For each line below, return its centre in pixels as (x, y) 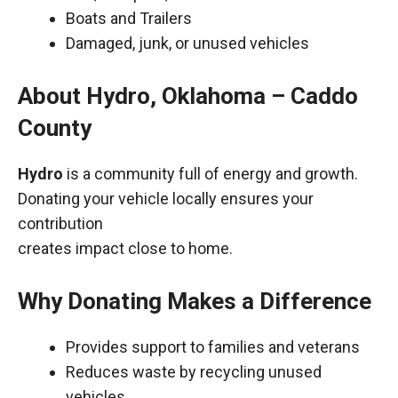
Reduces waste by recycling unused (194, 372)
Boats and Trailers (129, 18)
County (55, 128)
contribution (60, 223)
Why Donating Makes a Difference (195, 301)
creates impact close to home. (125, 248)
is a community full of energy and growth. (211, 174)
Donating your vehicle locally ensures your (166, 199)
